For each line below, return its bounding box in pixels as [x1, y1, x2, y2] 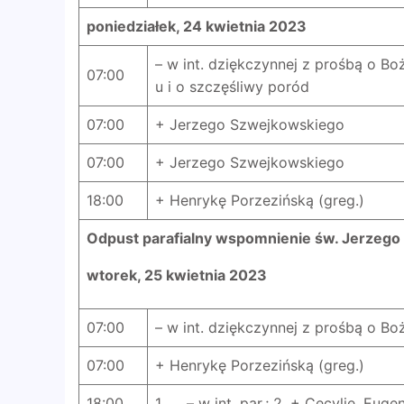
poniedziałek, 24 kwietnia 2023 [87, 16, 307, 35]
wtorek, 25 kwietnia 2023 [87, 265, 267, 284]
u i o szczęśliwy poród [155, 77, 309, 96]
